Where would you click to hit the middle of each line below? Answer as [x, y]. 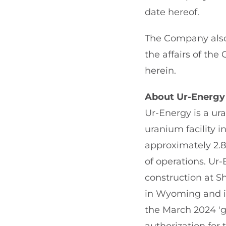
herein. [160, 71]
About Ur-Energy [185, 97]
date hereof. [172, 12]
